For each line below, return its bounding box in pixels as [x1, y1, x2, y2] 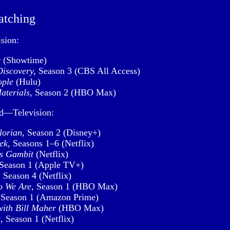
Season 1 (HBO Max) [34, 181, 118, 191]
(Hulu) [13, 76, 41, 87]
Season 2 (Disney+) [25, 127, 101, 138]
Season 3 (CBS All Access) [36, 66, 140, 76]
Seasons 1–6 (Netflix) [10, 138, 94, 148]
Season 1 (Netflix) [3, 214, 74, 224]
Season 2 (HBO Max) [32, 87, 116, 98]
